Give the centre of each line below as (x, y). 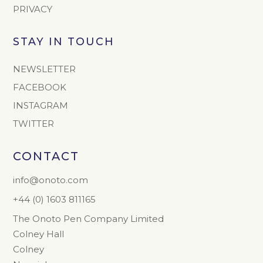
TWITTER (34, 123)
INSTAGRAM (41, 105)
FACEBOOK (40, 87)
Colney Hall (39, 234)
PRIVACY (33, 9)
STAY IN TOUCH (64, 41)
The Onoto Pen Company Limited (89, 218)
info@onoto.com (51, 180)
